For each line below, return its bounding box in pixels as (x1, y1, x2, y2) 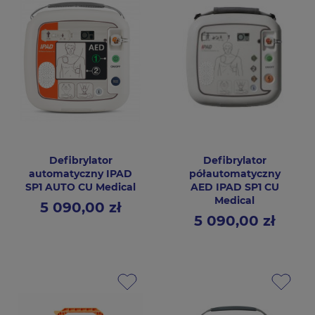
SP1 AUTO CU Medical (25, 181, 136, 194)
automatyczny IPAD (29, 167, 132, 181)
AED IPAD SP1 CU (190, 181, 279, 194)
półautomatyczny (188, 167, 281, 181)
